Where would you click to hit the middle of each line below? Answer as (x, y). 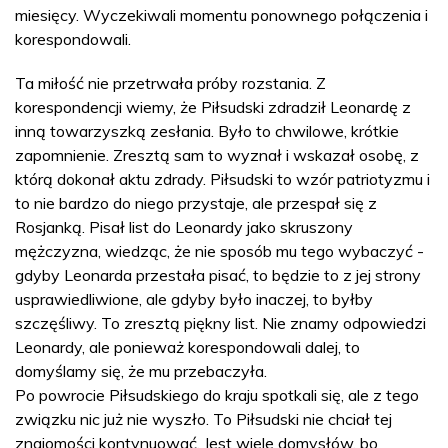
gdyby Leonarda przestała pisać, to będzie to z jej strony (218, 274)
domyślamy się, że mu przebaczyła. (141, 370)
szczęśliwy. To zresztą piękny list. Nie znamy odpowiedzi (220, 322)
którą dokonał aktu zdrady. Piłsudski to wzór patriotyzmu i (222, 178)
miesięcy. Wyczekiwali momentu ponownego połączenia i (221, 14)
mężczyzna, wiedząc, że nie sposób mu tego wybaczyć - (219, 250)
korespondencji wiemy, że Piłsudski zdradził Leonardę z (213, 106)
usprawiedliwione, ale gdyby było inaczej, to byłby (194, 298)
